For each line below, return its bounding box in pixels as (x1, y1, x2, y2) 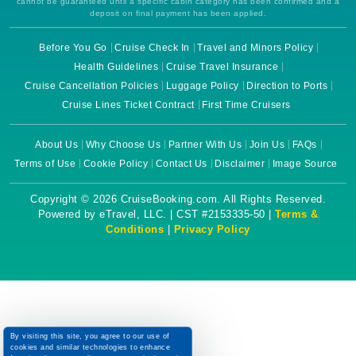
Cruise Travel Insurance (165, 61, 279, 72)
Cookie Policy (83, 158, 149, 169)
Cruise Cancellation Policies (25, 80, 158, 91)
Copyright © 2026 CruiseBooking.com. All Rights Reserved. (30, 193, 326, 205)
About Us (35, 139, 79, 150)
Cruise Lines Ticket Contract (61, 99, 195, 110)
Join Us (249, 139, 285, 150)
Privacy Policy (173, 223, 250, 235)
